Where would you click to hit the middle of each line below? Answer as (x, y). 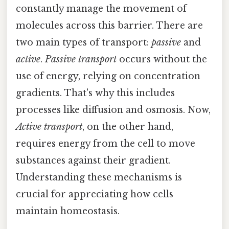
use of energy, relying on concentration (108, 76)
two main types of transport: (84, 43)
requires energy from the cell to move (106, 144)
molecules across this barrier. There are (109, 26)
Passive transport (81, 60)
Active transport (49, 127)
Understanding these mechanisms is (99, 178)
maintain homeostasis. (68, 211)
